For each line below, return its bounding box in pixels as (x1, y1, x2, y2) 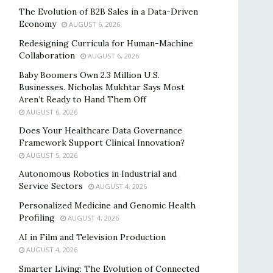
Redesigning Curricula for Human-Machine (19, 38, 193, 49)
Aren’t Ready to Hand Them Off (19, 94, 146, 105)
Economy (19, 18, 56, 29)
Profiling (19, 212, 55, 223)
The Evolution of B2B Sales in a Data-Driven (19, 6, 198, 17)
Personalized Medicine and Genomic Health (19, 200, 196, 211)
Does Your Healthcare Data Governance (19, 125, 182, 136)
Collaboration (19, 50, 75, 61)
